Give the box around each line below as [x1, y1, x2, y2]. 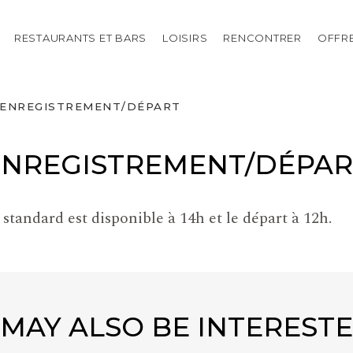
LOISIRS [162, 32, 208, 44]
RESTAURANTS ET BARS [13, 32, 147, 44]
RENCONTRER [223, 32, 302, 44]
